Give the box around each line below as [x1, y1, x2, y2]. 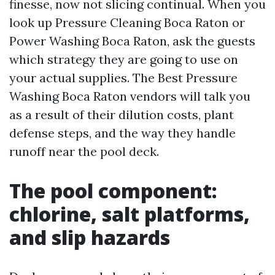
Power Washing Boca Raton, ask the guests [9, 33, 255, 48]
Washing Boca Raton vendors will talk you [9, 88, 250, 104]
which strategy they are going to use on [9, 52, 238, 67]
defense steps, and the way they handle [9, 125, 236, 141]
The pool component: [9, 177, 217, 204]
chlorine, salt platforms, [9, 201, 250, 227]
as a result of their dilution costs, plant [9, 107, 234, 122]
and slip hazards [9, 224, 170, 250]
